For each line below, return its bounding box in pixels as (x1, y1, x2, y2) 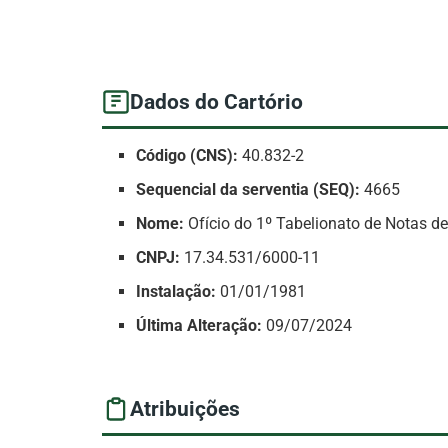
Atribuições (130, 396, 240, 421)
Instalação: (136, 282, 217, 302)
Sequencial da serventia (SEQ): (136, 180, 361, 200)
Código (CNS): (136, 146, 239, 166)
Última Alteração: (136, 316, 263, 336)
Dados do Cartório (130, 89, 303, 114)
